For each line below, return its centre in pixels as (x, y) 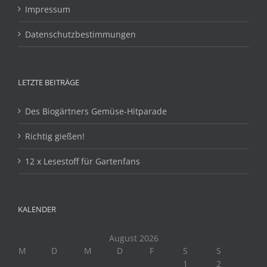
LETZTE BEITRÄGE (49, 82)
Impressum (48, 9)
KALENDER (37, 209)
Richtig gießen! (55, 136)
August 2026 (133, 238)
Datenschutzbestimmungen (80, 34)
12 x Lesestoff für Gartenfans (83, 161)
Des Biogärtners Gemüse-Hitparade (96, 111)
